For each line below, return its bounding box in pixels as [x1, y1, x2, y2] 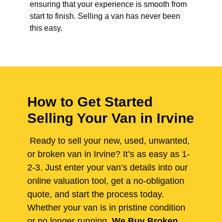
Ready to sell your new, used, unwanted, [27, 136, 190, 146]
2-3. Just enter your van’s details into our [27, 163, 188, 173]
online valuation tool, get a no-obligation [27, 176, 184, 186]
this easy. [30, 24, 62, 33]
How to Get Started [27, 94, 153, 110]
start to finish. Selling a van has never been [30, 12, 180, 21]
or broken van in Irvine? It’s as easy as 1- [27, 149, 190, 160]
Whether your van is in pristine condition [27, 203, 185, 213]
